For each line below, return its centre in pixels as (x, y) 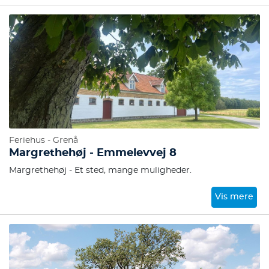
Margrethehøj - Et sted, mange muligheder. (100, 171)
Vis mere (234, 197)
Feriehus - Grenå (44, 141)
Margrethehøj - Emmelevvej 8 (93, 153)
